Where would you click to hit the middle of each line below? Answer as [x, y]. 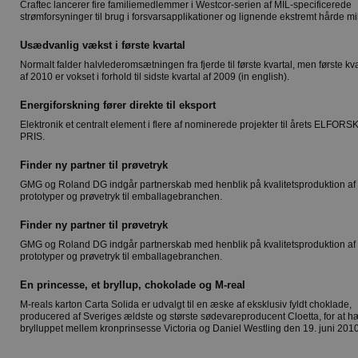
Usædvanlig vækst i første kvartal [103, 45]
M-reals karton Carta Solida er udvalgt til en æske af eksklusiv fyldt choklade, [186, 304]
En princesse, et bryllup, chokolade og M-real [133, 285]
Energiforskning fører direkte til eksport [118, 105]
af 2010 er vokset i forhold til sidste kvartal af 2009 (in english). [155, 77]
